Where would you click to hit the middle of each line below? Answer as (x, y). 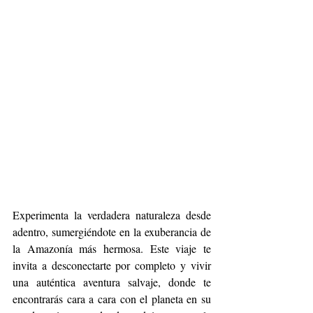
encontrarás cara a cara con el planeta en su (112, 299)
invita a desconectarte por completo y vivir (112, 265)
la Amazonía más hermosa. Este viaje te (112, 249)
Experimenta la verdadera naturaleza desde (112, 215)
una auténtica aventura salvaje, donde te (112, 282)
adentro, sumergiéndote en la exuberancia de (112, 232)
